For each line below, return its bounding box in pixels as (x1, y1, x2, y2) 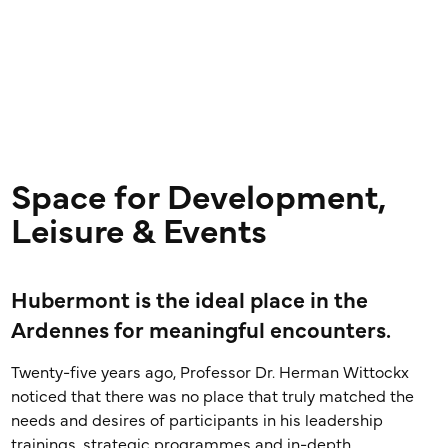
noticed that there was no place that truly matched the (11, 389, 415, 405)
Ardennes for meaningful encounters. (11, 320, 392, 342)
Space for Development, (11, 182, 387, 216)
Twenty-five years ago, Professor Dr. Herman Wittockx (11, 365, 410, 381)
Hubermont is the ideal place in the (11, 290, 369, 312)
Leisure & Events (11, 216, 268, 250)
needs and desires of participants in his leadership (11, 413, 384, 429)
